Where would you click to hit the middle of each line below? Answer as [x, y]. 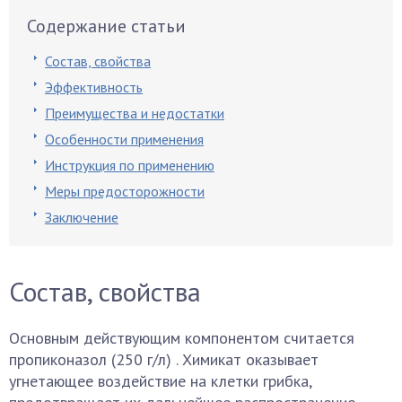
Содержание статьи [106, 26]
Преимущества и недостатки [135, 113]
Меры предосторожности [125, 191]
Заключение [82, 217]
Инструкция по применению [130, 165]
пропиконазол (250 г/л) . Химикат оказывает [164, 359]
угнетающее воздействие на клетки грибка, [160, 381]
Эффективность [94, 87]
